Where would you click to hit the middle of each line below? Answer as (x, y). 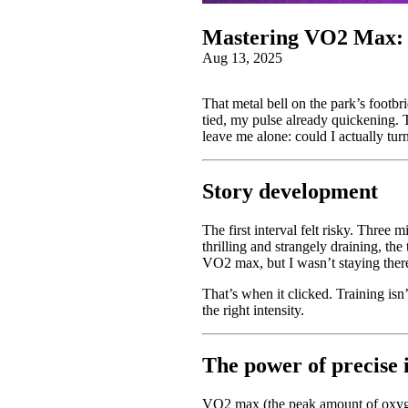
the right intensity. (253, 310)
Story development (290, 191)
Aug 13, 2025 (242, 57)
